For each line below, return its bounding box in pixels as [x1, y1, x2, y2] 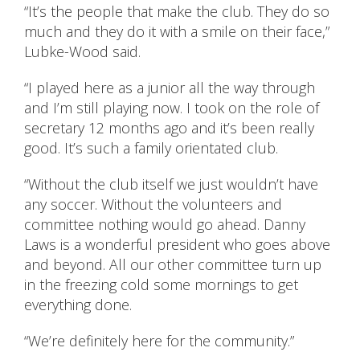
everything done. [24, 295, 132, 315]
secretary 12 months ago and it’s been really [24, 118, 314, 138]
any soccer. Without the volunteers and [24, 194, 282, 215]
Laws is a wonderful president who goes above [24, 235, 330, 255]
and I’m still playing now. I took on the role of [24, 98, 319, 118]
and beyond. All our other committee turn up [24, 255, 321, 275]
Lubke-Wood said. [24, 42, 141, 62]
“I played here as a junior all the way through [24, 78, 315, 98]
